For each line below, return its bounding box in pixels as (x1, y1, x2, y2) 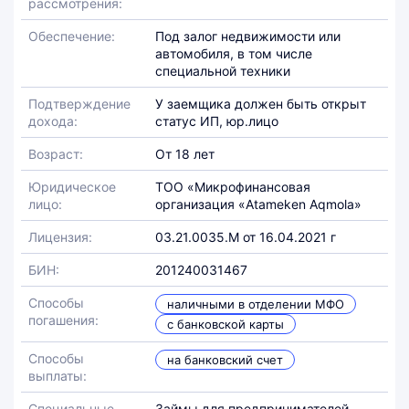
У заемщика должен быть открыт (155, 96, 367, 111)
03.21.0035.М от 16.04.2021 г (155, 229, 337, 245)
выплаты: (28, 368, 87, 383)
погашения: (28, 312, 99, 328)
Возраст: (28, 146, 83, 162)
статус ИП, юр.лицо (155, 113, 279, 129)
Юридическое (28, 179, 116, 194)
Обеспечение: (28, 28, 115, 44)
